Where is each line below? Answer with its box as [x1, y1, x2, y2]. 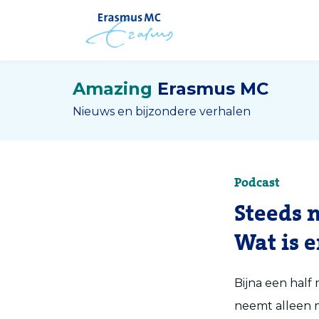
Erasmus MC [157, 78, 268, 99]
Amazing [73, 78, 152, 99]
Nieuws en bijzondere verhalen [73, 105, 251, 118]
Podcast [234, 175, 280, 190]
